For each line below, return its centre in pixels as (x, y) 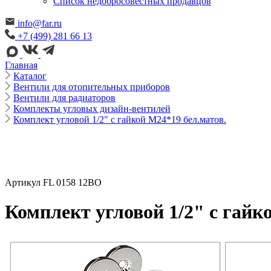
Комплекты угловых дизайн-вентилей (92, 108)
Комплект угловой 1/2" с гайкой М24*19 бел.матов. (120, 119)
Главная (21, 65)
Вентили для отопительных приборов (92, 87)
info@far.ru (40, 23)
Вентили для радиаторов (64, 97)
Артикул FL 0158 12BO (53, 182)
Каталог (30, 76)
